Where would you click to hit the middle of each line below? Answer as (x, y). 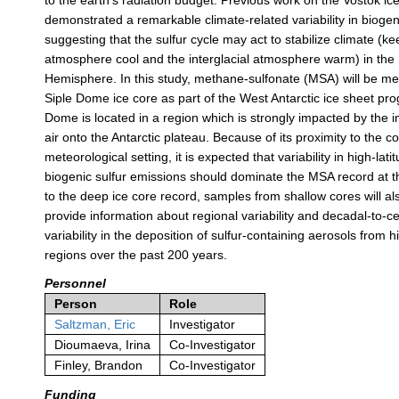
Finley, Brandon (99, 366)
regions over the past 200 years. (136, 255)
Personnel (76, 284)
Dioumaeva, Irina (103, 345)
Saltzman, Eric (95, 325)
